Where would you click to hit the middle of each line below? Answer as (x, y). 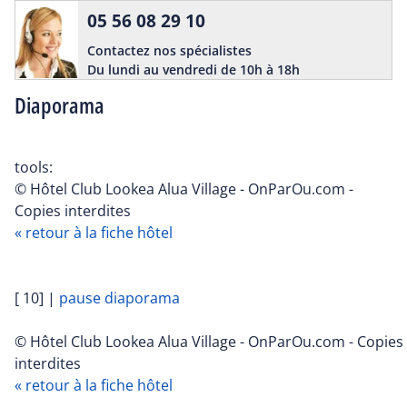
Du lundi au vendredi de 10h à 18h (194, 70)
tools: (34, 167)
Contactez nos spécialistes (169, 51)
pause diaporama (119, 298)
